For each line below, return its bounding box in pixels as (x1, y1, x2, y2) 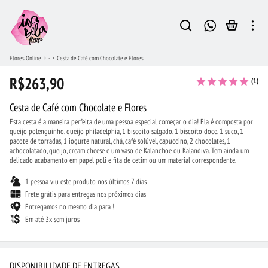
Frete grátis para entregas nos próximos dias (25, 189, 146, 199)
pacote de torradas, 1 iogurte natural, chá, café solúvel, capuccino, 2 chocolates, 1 (10, 136, 230, 146)
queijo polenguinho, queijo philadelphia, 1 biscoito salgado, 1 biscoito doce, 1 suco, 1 (10, 126, 243, 136)
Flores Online (10, 54, 41, 62)
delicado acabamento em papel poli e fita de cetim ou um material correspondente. (10, 155, 236, 165)
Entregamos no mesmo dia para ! (25, 202, 114, 212)
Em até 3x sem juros (25, 214, 80, 224)
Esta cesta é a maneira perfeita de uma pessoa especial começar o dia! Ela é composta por (10, 117, 253, 127)
